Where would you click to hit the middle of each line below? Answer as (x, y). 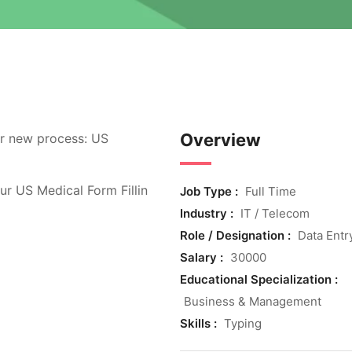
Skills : (200, 323)
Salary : (203, 257)
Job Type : (210, 191)
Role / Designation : (236, 235)
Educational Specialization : (258, 279)
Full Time (270, 191)
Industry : (208, 213)
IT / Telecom (275, 213)
